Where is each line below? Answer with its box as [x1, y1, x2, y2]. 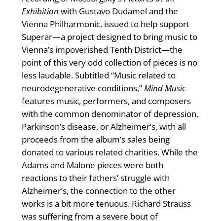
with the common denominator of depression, [21, 108, 198, 120]
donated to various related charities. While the [21, 147, 198, 158]
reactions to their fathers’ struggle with [21, 172, 170, 184]
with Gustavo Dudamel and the [58, 5, 178, 17]
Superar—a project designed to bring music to [21, 31, 197, 43]
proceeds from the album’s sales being [21, 134, 170, 146]
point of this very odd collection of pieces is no [21, 57, 197, 69]
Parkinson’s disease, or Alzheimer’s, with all [21, 121, 186, 133]
